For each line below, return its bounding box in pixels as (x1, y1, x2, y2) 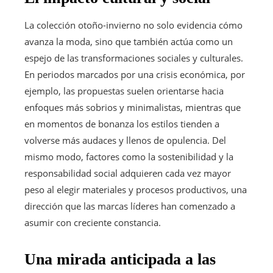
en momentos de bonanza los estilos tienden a (24, 117, 219, 130)
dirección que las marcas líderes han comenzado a (24, 199, 235, 212)
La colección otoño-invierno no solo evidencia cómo (24, 18, 243, 31)
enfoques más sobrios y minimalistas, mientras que (24, 101, 241, 113)
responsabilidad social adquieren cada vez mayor (24, 166, 231, 179)
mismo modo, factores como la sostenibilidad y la (24, 150, 233, 163)
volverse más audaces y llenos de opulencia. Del (24, 133, 226, 146)
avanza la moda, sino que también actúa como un (24, 35, 233, 48)
